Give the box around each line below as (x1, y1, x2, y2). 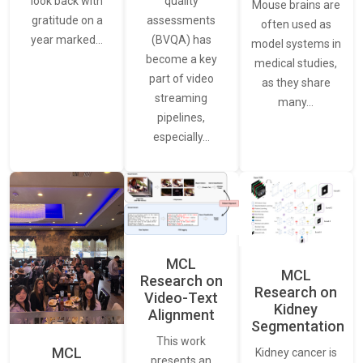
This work (156, 334, 207, 348)
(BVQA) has (151, 32, 211, 46)
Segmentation (250, 318, 344, 335)
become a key (145, 52, 217, 66)
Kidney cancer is (254, 346, 337, 359)
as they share (261, 75, 331, 89)
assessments (147, 13, 216, 27)
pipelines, (157, 110, 206, 124)
